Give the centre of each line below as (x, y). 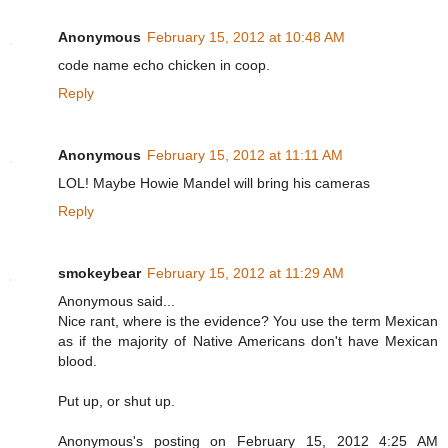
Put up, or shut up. (116, 401)
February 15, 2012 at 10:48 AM (246, 37)
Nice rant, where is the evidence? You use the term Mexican (248, 321)
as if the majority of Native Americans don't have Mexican (248, 341)
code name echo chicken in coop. (164, 65)
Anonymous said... (116, 301)
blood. (77, 361)
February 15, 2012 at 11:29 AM (245, 273)
